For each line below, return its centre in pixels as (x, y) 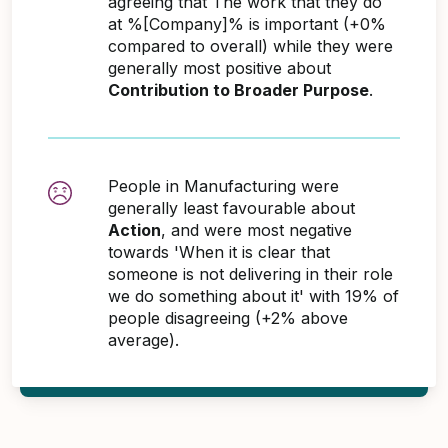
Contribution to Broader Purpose (238, 89)
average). (143, 339)
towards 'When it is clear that (219, 251)
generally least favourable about (231, 207)
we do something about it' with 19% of (253, 295)
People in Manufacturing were (223, 185)
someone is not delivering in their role (250, 273)
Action (134, 229)
